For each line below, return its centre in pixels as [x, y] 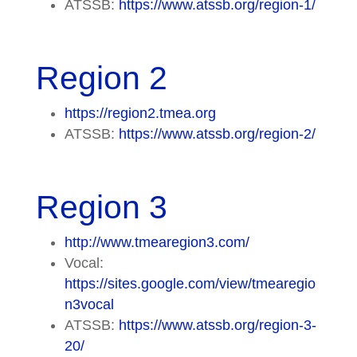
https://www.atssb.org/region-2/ [217, 133]
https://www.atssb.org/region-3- [217, 325]
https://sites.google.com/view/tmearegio [190, 283]
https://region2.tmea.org [140, 113]
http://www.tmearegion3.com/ [157, 242]
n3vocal [89, 304]
